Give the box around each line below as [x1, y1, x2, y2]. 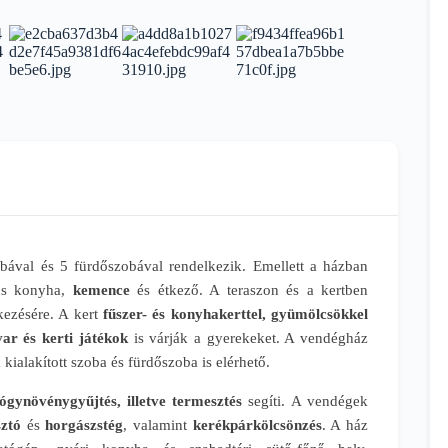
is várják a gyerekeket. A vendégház [127, 330, 369, 346]
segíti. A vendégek [242, 393, 369, 409]
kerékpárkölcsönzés [187, 417, 322, 433]
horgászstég [39, 417, 124, 433]
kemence [65, 282, 130, 298]
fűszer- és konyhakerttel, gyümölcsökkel [97, 306, 369, 322]
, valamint [123, 417, 188, 433]
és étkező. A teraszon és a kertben [129, 282, 369, 298]
